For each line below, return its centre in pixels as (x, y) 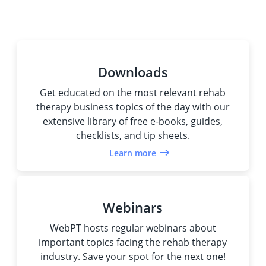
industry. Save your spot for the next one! (133, 256)
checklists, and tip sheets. (133, 135)
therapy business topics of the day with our (133, 107)
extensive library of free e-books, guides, (133, 121)
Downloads (133, 72)
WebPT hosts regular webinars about (133, 228)
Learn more (133, 153)
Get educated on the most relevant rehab (133, 92)
